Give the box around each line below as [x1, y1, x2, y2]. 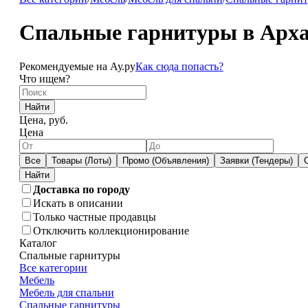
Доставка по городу [32, 183, 130, 195]
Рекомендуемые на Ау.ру [19, 60, 135, 72]
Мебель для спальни [19, 286, 114, 298]
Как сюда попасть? [135, 60, 223, 72]
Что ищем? [19, 72, 70, 85]
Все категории [19, 261, 87, 274]
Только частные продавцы [32, 210, 156, 223]
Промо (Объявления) [122, 155, 209, 166]
